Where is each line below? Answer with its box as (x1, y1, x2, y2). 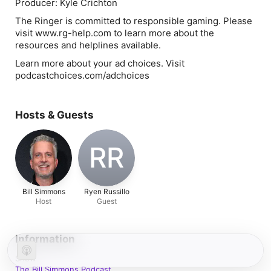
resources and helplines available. (15, 39, 161, 51)
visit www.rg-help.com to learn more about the (15, 27, 214, 39)
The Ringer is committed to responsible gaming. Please (15, 15, 252, 27)
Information (15, 233, 75, 245)
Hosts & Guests (15, 109, 94, 121)
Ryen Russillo (83, 187, 129, 196)
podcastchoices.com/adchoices (15, 70, 149, 81)
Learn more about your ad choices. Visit (15, 57, 184, 69)
